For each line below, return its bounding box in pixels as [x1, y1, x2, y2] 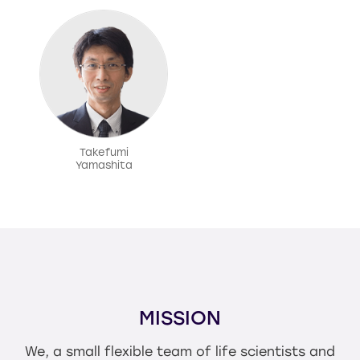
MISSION [139, 306, 221, 330]
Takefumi [79, 146, 129, 159]
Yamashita [75, 159, 133, 172]
